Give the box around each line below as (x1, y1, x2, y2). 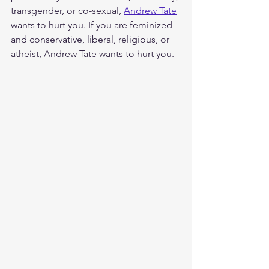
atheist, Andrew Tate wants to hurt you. (11, 48, 177, 60)
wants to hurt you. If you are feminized (11, 19, 175, 31)
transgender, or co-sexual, (11, 5, 124, 17)
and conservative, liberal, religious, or (11, 34, 172, 46)
